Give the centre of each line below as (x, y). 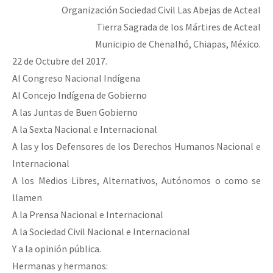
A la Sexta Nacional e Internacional (85, 129)
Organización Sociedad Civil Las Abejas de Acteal (161, 10)
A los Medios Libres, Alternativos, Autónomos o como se (136, 181)
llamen (27, 198)
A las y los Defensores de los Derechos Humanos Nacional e (136, 147)
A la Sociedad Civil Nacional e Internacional (101, 232)
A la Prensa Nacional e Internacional (88, 215)
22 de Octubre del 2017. (60, 61)
